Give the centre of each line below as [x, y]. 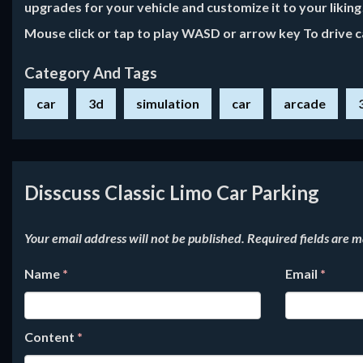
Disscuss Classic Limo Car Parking [172, 192]
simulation [168, 103]
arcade [305, 103]
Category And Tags [91, 73]
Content [51, 337]
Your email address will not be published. [135, 238]
